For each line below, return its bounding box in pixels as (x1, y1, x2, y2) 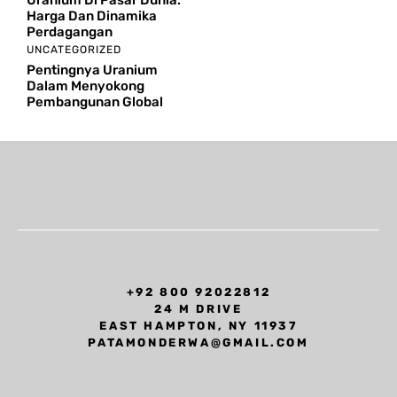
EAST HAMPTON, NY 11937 (99, 319, 298, 332)
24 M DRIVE (154, 302, 243, 315)
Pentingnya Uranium (27, 62, 158, 78)
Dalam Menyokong (27, 78, 144, 94)
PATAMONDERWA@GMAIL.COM (88, 336, 309, 349)
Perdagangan (27, 24, 113, 40)
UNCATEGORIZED (27, 43, 121, 56)
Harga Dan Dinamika (27, 8, 157, 24)
